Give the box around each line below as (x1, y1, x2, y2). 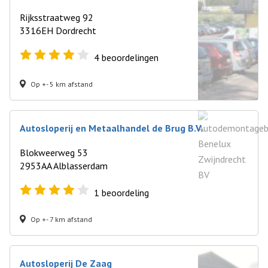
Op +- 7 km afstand (31, 214, 92, 224)
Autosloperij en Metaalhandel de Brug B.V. (20, 122, 203, 134)
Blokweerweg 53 (20, 147, 88, 159)
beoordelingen (99, 51, 159, 63)
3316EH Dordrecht (20, 25, 96, 36)
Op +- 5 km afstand (31, 79, 93, 89)
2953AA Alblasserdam (20, 160, 108, 172)
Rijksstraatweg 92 (20, 11, 93, 23)
